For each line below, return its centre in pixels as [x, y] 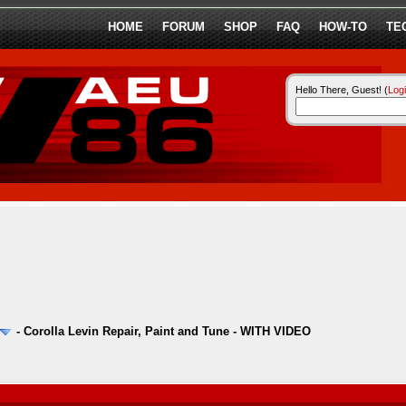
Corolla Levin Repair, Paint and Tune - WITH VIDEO [167, 331]
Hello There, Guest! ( [341, 90]
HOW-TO [343, 27]
